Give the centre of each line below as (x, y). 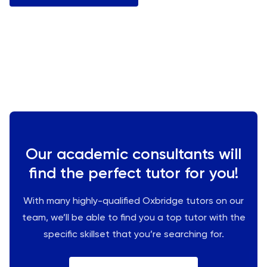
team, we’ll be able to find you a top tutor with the (133, 217)
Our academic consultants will (133, 154)
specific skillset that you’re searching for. (133, 234)
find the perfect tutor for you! (133, 173)
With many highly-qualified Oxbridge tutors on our (133, 200)
